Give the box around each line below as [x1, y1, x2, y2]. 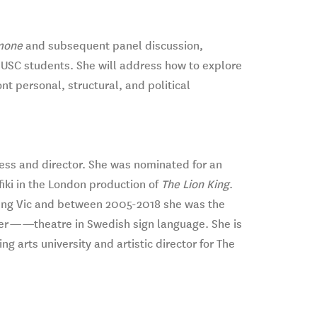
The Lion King [161, 178, 229, 191]
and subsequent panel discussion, [22, 39, 203, 52]
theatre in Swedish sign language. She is [33, 217, 242, 231]
